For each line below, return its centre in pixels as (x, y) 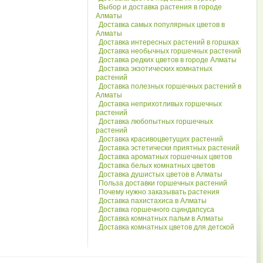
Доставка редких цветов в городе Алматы (168, 60)
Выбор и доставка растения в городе (161, 7)
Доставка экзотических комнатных (156, 69)
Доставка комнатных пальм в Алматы (161, 218)
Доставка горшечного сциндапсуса (157, 210)
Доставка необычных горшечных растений (170, 51)
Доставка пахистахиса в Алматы (153, 201)
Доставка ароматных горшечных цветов (166, 157)
